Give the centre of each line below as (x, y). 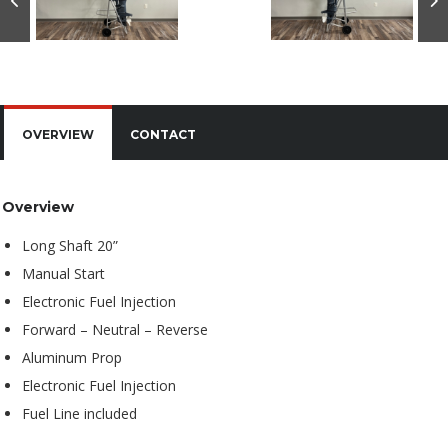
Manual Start (63, 273)
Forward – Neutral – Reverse (115, 329)
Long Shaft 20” (70, 245)
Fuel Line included (79, 413)
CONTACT (163, 134)
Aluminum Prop (72, 357)
